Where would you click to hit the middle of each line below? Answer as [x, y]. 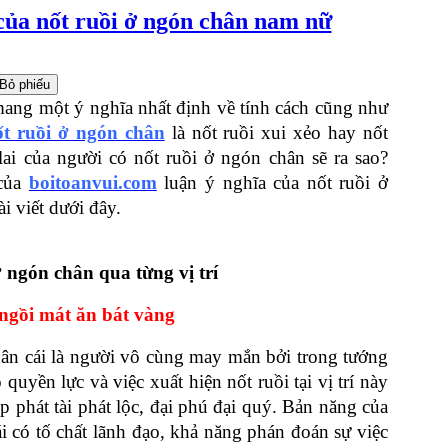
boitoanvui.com [92, 182]
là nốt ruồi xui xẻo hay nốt [276, 132]
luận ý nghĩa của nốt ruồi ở [276, 182]
